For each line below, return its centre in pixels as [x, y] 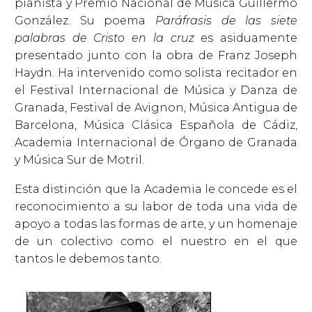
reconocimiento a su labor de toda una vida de [156, 207]
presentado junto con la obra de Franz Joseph [156, 55]
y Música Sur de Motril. [79, 159]
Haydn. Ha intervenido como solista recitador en [156, 72]
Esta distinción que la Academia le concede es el [156, 189]
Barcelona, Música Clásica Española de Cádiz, [156, 125]
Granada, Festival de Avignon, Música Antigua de [156, 107]
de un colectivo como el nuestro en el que [156, 242]
